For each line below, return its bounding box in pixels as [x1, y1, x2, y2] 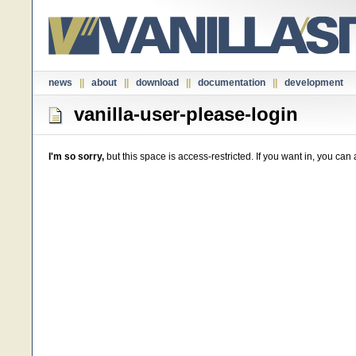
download [136, 77, 179, 88]
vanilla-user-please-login [63, 103, 298, 125]
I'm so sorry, [48, 151, 104, 162]
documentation [198, 77, 265, 88]
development [284, 77, 343, 88]
